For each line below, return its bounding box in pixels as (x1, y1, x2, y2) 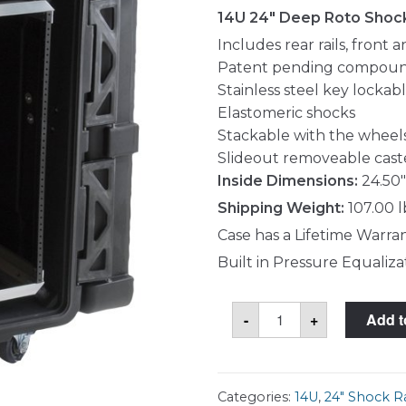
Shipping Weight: (217, 198, 344, 217)
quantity (258, 356, 319, 374)
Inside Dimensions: (217, 171, 358, 189)
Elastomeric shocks (217, 103, 355, 121)
